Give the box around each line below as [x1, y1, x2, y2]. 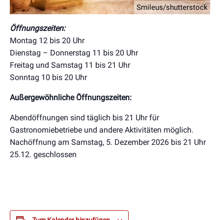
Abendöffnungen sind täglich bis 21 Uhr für [10, 112, 159, 122]
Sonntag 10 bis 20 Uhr [10, 72, 87, 82]
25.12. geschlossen [10, 149, 77, 159]
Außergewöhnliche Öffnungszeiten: [10, 92, 132, 102]
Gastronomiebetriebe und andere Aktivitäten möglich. [10, 125, 193, 135]
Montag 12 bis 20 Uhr [10, 35, 84, 45]
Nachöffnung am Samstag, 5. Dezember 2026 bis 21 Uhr [10, 137, 206, 147]
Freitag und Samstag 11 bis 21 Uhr [10, 60, 130, 70]
